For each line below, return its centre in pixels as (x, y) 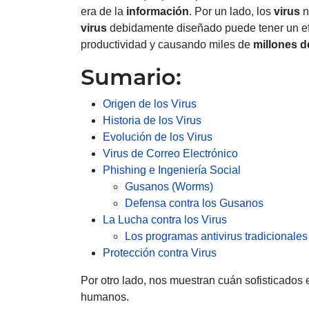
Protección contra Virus (160, 252)
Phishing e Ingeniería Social (172, 170)
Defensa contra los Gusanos (194, 203)
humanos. (105, 297)
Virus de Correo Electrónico (170, 153)
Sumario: (131, 77)
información (158, 11)
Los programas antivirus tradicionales (216, 236)
